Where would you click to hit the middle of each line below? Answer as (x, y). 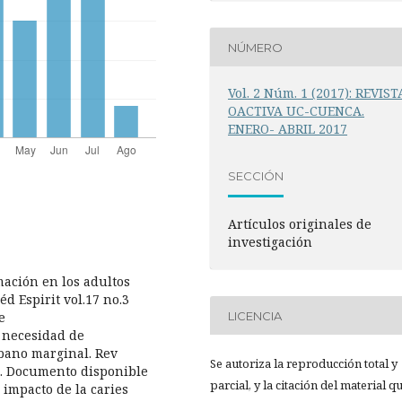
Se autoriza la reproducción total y (304, 364)
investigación (271, 242)
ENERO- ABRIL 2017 (288, 129)
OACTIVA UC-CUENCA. (297, 111)
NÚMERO (256, 47)
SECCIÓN (256, 175)
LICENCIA (255, 315)
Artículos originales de (300, 224)
